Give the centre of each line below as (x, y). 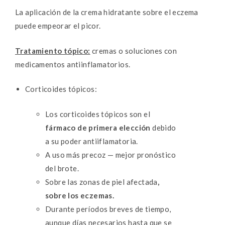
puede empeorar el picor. (58, 26)
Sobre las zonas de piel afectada (101, 182)
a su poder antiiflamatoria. (92, 141)
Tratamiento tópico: (53, 50)
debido (163, 127)
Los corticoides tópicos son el (98, 114)
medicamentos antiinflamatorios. (73, 64)
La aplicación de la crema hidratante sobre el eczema (107, 12)
